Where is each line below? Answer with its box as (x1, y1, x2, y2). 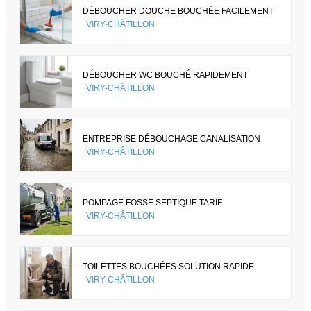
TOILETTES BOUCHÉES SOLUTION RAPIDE (83, 261, 254, 271)
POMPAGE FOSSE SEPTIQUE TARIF (83, 197, 222, 208)
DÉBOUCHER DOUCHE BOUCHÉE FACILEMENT (83, 6, 274, 16)
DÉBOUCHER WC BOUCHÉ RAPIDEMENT (83, 69, 248, 80)
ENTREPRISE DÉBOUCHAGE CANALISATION (83, 133, 260, 144)
